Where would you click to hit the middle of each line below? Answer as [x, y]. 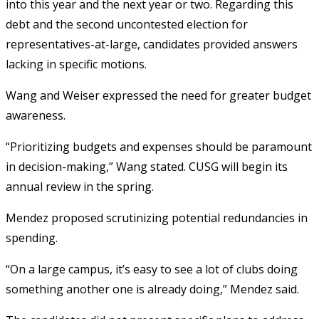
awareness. [36, 115]
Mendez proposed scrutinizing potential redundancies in [157, 218]
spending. [32, 237]
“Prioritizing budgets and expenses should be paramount [159, 146]
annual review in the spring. [80, 186]
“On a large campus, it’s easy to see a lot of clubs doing [152, 269]
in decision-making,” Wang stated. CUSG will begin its [147, 166]
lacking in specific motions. [76, 64]
